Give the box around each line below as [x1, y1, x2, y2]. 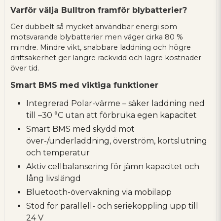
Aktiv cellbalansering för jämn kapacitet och [26, 161, 199, 171]
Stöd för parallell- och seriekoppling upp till [26, 201, 198, 211]
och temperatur [26, 147, 90, 157]
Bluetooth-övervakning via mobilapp [26, 187, 172, 197]
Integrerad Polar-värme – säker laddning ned [26, 98, 205, 108]
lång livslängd [26, 173, 81, 183]
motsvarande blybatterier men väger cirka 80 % [10, 33, 183, 42]
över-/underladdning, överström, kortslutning [26, 136, 207, 146]
